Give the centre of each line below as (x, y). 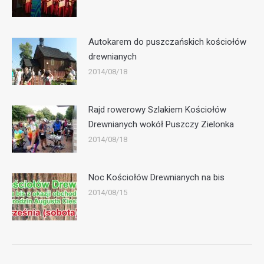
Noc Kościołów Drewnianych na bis (156, 177)
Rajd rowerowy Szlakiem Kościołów (157, 110)
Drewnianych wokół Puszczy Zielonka (161, 124)
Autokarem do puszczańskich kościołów (167, 42)
